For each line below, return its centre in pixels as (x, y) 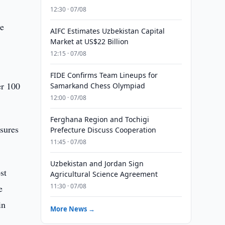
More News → (72, 209)
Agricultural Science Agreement (104, 174)
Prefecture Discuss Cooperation (103, 130)
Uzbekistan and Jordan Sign (97, 163)
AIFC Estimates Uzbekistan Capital (107, 31)
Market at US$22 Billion (89, 41)
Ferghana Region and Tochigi (99, 119)
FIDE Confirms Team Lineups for (104, 75)
